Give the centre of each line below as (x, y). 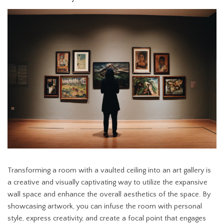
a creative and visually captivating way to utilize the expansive (107, 182)
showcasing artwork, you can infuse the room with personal (105, 206)
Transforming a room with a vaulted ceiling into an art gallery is (109, 170)
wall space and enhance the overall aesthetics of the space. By (109, 194)
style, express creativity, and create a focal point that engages (107, 218)
